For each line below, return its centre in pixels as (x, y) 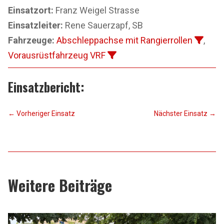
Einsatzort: (31, 10)
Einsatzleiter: (35, 25)
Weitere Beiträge (60, 185)
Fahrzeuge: (31, 40)
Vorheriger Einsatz (46, 114)
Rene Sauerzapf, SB (103, 25)
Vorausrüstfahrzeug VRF (57, 55)
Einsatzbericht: (46, 87)
